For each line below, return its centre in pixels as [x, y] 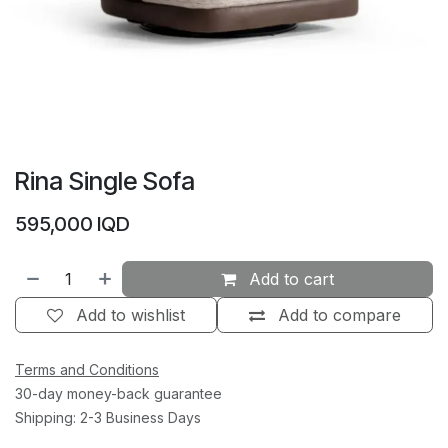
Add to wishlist [130, 315]
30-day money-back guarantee [118, 394]
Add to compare [339, 315]
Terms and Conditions [87, 370]
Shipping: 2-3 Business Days [108, 418]
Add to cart [289, 279]
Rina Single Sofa [105, 181]
